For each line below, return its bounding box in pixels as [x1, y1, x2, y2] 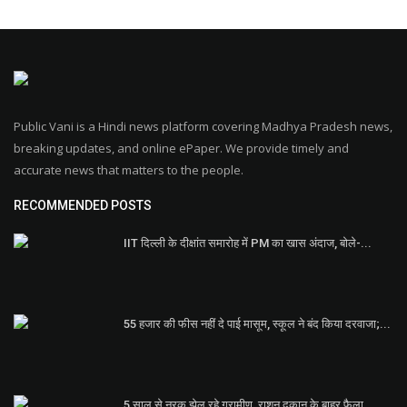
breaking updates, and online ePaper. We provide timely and [14, 140, 349, 157]
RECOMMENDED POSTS [14, 198, 152, 213]
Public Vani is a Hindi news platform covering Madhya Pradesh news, [14, 118, 392, 135]
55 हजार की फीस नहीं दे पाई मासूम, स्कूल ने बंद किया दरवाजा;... [124, 317, 391, 332]
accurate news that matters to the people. [14, 162, 243, 179]
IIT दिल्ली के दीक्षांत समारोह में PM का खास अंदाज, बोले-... [124, 236, 372, 251]
